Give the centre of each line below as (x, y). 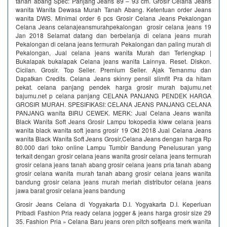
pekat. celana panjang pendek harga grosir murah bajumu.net (113, 87)
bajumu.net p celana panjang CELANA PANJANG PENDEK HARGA (113, 96)
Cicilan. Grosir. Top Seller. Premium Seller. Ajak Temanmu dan (113, 70)
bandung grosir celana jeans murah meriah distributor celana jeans (113, 182)
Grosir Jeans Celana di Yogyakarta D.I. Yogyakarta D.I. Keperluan (113, 204)
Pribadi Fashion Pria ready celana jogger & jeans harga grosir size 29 (113, 213)
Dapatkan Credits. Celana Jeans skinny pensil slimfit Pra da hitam (113, 78)
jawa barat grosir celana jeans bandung (70, 190)
